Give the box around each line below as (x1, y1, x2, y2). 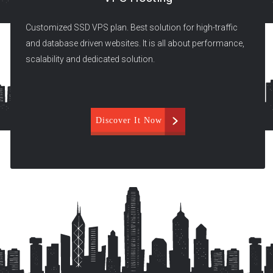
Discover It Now (95, 115, 162, 125)
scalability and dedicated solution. (26, 54, 155, 64)
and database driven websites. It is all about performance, (26, 38, 245, 48)
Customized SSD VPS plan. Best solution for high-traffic (26, 22, 238, 32)
